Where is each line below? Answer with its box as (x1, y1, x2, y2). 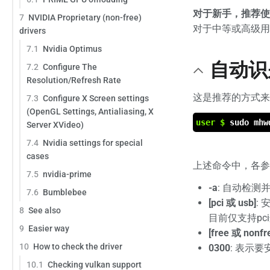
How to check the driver (33, 241, 122, 251)
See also (28, 205, 61, 215)
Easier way (28, 223, 69, 233)
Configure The (43, 61, 97, 72)
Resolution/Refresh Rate (27, 75, 121, 85)
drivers (19, 25, 46, 36)
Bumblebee (43, 187, 87, 197)
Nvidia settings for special (43, 137, 143, 148)
